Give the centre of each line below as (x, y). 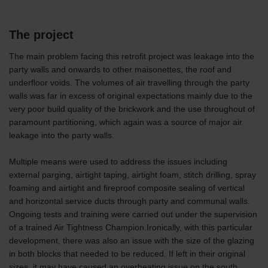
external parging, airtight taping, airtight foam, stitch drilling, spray (133, 175)
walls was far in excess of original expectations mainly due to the (131, 96)
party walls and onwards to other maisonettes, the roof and (120, 70)
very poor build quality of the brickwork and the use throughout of (132, 109)
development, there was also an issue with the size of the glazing (132, 241)
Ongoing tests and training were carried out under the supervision (133, 214)
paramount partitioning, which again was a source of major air (126, 122)
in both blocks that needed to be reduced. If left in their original (127, 254)
